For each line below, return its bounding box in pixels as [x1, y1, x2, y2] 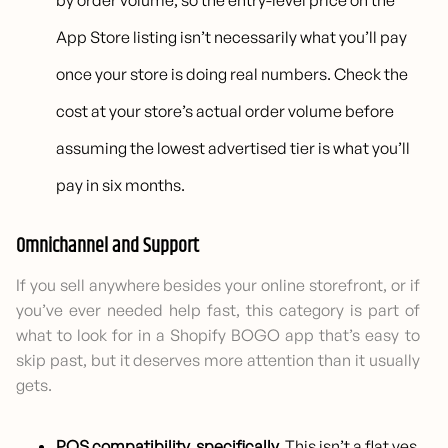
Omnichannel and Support [16, 231, 199, 263]
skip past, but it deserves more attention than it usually [16, 350, 420, 371]
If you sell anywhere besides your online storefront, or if [16, 275, 420, 296]
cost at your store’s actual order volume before [56, 101, 395, 122]
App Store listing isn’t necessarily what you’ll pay [56, 27, 408, 48]
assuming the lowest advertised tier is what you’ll [56, 138, 411, 159]
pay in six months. [56, 175, 186, 196]
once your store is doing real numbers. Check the [56, 64, 409, 85]
